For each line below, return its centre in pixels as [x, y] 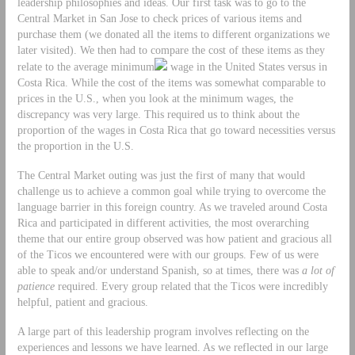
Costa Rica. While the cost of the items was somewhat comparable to [171, 82]
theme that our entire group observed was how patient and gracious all [174, 238]
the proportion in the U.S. [75, 145]
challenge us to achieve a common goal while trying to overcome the [171, 191]
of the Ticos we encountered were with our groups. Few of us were [168, 254]
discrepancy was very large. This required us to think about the [158, 114]
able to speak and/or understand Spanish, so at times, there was [159, 270]
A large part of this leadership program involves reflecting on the [163, 331]
